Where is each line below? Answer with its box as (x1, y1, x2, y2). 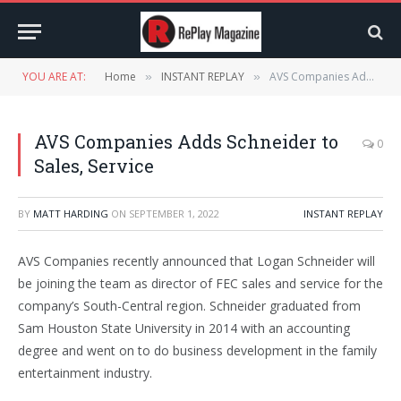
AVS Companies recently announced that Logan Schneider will (18, 252, 375, 269)
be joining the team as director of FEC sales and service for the (18, 275, 383, 292)
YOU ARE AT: (22, 69, 86, 84)
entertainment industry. (18, 364, 152, 381)
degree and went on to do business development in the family (18, 342, 377, 359)
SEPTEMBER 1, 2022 (129, 207, 219, 220)
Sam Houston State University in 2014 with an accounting (18, 320, 350, 337)
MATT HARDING (33, 207, 108, 220)
